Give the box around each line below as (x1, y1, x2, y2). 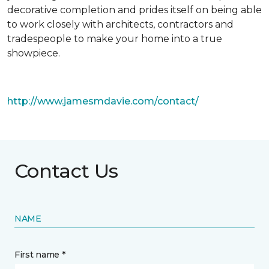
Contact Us (14, 159, 118, 183)
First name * (14, 249, 65, 260)
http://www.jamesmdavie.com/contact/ (7, 95, 199, 107)
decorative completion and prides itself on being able (7, 4, 262, 16)
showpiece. (7, 47, 60, 59)
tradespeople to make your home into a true (7, 33, 222, 44)
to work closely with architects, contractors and (7, 19, 234, 30)
